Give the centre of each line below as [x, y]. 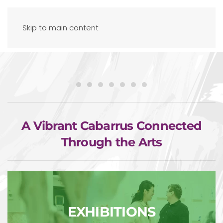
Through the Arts [111, 142]
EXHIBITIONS [111, 212]
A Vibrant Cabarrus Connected [111, 126]
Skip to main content [60, 28]
